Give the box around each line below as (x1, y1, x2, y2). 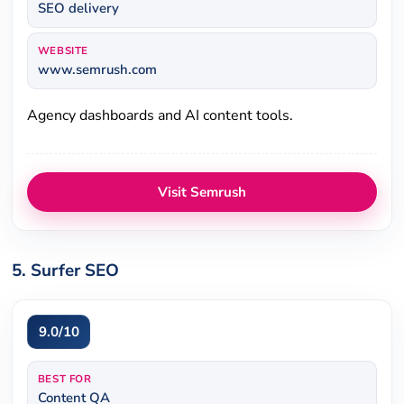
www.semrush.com (37, 60, 157, 79)
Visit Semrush (158, 183, 246, 202)
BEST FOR (37, 371, 92, 386)
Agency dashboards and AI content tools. (27, 106, 294, 126)
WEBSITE (37, 43, 88, 59)
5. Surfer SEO (12, 259, 120, 283)
